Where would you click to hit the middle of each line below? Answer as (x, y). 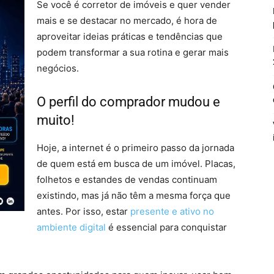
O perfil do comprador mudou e (128, 102)
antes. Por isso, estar (83, 211)
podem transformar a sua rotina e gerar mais (133, 52)
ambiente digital (71, 227)
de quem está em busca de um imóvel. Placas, (136, 164)
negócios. (58, 68)
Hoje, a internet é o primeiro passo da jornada (135, 148)
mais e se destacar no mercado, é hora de (127, 20)
